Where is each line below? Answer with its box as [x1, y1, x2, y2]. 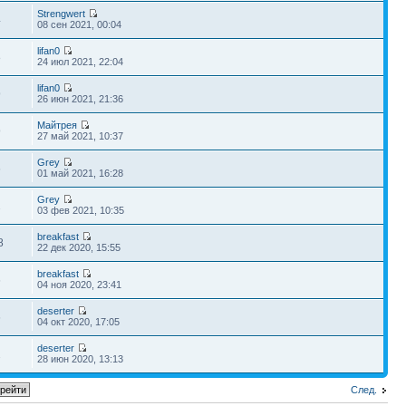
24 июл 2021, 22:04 [37, 55, 124, 67]
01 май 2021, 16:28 [37, 167, 124, 179]
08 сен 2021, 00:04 [37, 18, 122, 30]
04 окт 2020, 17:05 [37, 315, 121, 327]
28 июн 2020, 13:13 [37, 353, 124, 364]
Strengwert [37, 7, 86, 19]
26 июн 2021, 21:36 [37, 92, 124, 104]
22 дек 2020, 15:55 [37, 241, 121, 253]
